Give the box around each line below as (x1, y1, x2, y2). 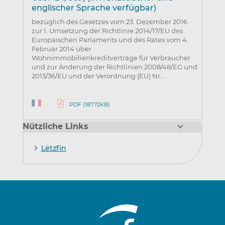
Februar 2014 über (31, 45, 91, 53)
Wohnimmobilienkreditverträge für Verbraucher (31, 54, 190, 62)
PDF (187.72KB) (69, 101, 110, 108)
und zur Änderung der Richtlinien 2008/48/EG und (31, 63, 197, 71)
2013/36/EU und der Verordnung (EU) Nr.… (31, 72, 166, 80)
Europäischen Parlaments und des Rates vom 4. (31, 36, 188, 44)
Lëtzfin (41, 143, 66, 153)
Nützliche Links (22, 121, 88, 131)
